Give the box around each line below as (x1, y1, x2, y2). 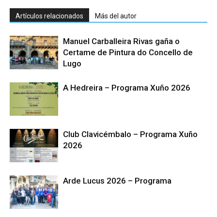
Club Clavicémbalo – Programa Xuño (63, 129, 198, 139)
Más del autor (95, 12, 137, 20)
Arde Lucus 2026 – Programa (63, 176, 171, 186)
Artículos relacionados (15, 12, 83, 20)
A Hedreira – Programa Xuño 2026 (63, 83, 190, 93)
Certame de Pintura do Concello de (63, 47, 193, 57)
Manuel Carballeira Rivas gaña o (63, 36, 180, 46)
